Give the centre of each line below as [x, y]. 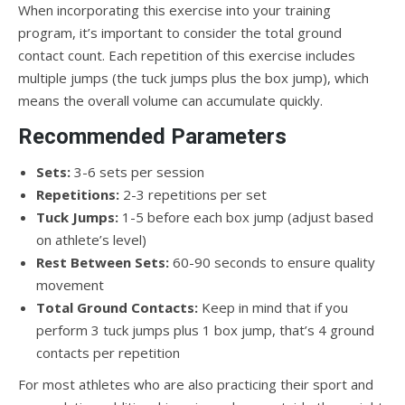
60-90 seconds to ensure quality [272, 262]
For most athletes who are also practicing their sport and [196, 384]
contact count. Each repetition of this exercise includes [187, 55]
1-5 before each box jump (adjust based [246, 217]
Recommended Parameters [152, 137]
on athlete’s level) [91, 240]
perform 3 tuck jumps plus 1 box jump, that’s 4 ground [205, 330]
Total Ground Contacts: [117, 307]
